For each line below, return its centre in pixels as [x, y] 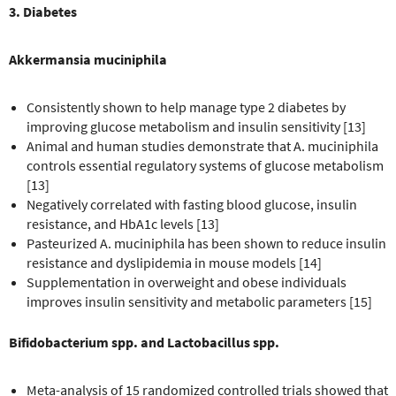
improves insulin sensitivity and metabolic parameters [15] [199, 301]
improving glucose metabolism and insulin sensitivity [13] [196, 126]
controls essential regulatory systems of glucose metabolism [205, 165]
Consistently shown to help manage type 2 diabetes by [186, 107]
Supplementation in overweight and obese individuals [187, 282]
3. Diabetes [43, 11]
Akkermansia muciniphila [88, 59]
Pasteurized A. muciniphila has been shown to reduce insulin [206, 243]
